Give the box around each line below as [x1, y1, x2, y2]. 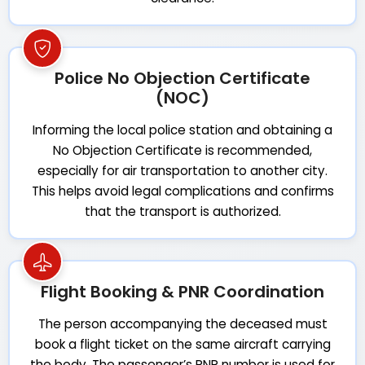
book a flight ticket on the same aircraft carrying [34, 335, 331, 353]
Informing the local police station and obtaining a [33, 121, 332, 139]
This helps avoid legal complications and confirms [31, 182, 334, 200]
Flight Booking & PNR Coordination [41, 279, 324, 303]
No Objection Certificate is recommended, [53, 141, 312, 159]
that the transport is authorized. [84, 202, 281, 220]
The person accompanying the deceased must [37, 314, 328, 332]
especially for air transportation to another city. [37, 161, 328, 179]
